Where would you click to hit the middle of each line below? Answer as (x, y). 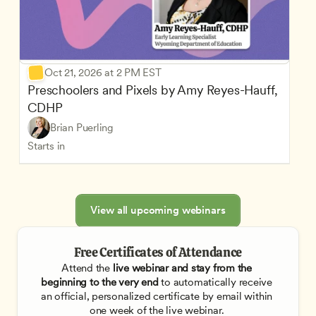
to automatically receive (215, 282)
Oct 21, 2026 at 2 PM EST (103, 72)
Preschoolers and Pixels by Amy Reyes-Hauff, (153, 90)
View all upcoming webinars (158, 210)
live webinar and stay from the (181, 268)
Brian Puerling (82, 127)
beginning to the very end (100, 282)
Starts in (47, 146)
